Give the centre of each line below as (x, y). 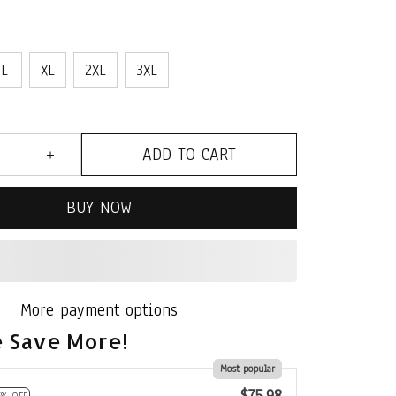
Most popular (247, 369)
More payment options (99, 310)
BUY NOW (99, 208)
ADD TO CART (189, 155)
